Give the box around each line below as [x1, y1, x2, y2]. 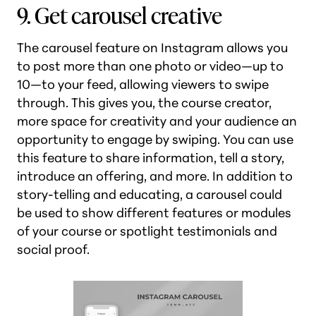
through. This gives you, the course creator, [17, 95, 272, 111]
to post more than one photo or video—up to [17, 58, 284, 74]
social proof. [17, 241, 92, 257]
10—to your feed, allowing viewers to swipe [17, 76, 269, 92]
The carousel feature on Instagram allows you [17, 39, 288, 56]
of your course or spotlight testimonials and [17, 223, 277, 239]
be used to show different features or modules [17, 205, 291, 221]
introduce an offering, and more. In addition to [17, 168, 293, 184]
